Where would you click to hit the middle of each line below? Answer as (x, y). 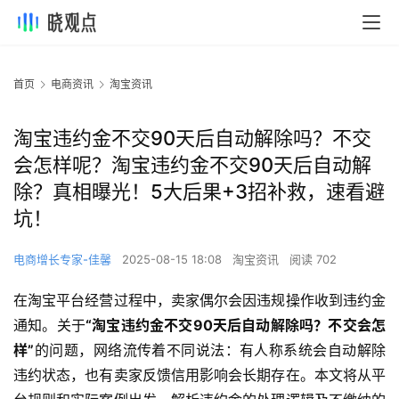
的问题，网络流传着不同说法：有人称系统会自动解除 (210, 350)
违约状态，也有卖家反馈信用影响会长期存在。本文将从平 (199, 375)
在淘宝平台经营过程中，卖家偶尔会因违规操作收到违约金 (199, 301)
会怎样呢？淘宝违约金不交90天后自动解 (192, 165)
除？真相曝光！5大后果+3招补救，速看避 (199, 192)
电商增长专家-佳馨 (62, 260)
